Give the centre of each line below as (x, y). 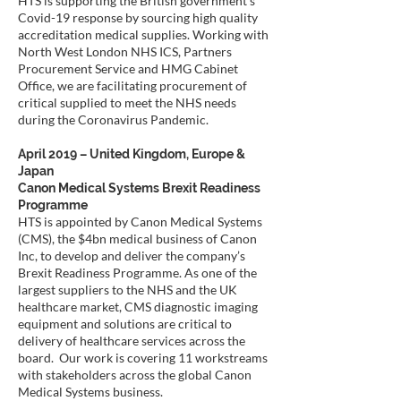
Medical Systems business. (93, 392)
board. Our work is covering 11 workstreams (143, 358)
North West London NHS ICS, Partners (125, 51)
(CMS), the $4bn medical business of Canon (137, 239)
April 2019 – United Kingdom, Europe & (132, 154)
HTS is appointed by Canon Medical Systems (140, 222)
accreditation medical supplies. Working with (143, 34)
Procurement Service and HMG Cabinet (128, 68)
